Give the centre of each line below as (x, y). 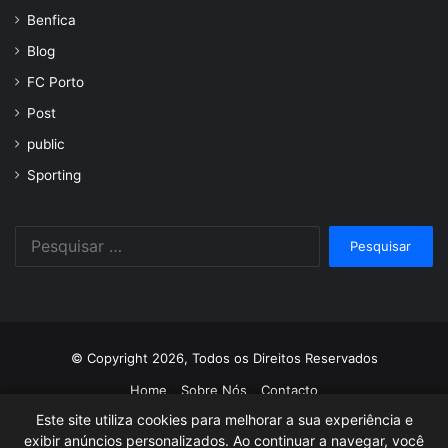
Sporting (54, 175)
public (46, 144)
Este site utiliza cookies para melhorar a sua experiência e (224, 419)
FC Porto (55, 82)
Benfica (51, 20)
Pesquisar (350, 235)
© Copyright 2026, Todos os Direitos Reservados (224, 358)
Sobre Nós (214, 390)
